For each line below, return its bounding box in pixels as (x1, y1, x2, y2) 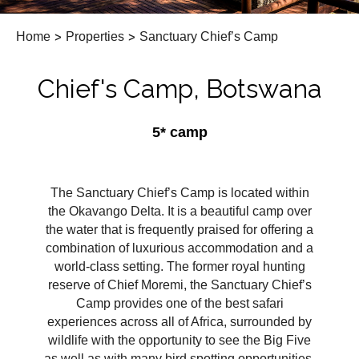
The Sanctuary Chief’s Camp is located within (50, 186, 309, 200)
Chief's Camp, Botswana (37, 74, 322, 103)
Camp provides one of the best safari (75, 296, 284, 311)
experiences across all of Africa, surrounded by (47, 315, 312, 329)
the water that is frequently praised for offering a (46, 223, 313, 237)
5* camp (151, 124, 208, 140)
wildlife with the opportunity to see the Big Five (48, 333, 311, 348)
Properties (66, 30, 124, 43)
